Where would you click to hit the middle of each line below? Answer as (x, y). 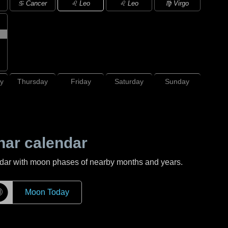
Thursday (32, 81)
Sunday (177, 81)
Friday (81, 81)
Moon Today (47, 192)
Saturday (129, 81)
